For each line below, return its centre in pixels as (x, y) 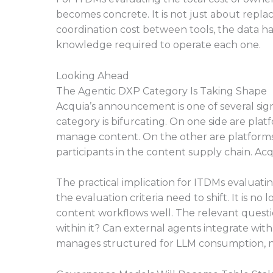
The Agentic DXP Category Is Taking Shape (161, 91)
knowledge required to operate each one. (158, 44)
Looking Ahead (93, 76)
